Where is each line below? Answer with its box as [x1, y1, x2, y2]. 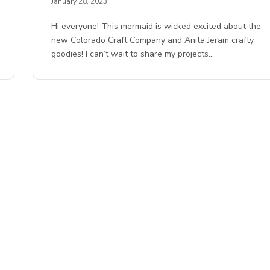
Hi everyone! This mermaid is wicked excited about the [51, 20, 262, 33]
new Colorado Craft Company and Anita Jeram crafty [51, 34, 254, 46]
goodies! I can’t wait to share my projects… [51, 48, 215, 60]
